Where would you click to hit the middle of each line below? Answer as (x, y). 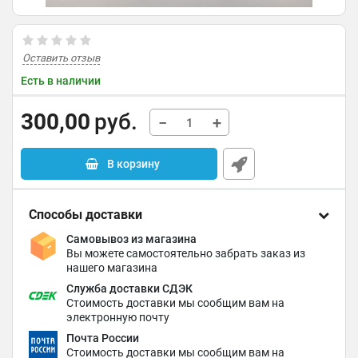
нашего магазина (112, 268)
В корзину (133, 164)
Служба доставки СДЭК (130, 288)
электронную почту (118, 317)
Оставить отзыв (61, 58)
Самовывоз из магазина (132, 239)
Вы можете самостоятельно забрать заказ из (186, 253)
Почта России (103, 338)
